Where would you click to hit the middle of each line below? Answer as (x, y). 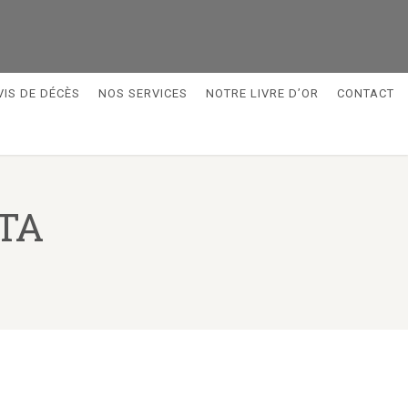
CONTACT (366, 93)
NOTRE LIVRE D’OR (262, 93)
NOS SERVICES (143, 93)
